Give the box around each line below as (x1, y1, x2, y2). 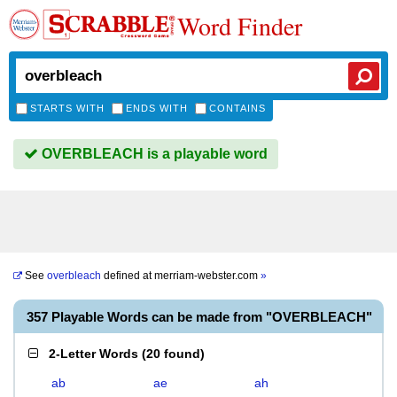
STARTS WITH (30, 103, 105, 113)
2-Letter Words (49, 346, 138, 361)
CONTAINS (209, 103, 266, 113)
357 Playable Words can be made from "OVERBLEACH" (27, 309, 372, 324)
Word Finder (177, 9, 302, 43)
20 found (146, 346, 200, 361)
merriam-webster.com (154, 269, 261, 282)
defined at (101, 269, 154, 282)
